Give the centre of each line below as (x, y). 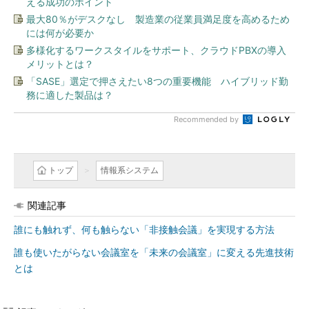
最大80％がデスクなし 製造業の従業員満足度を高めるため (158, 19)
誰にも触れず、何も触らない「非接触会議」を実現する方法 (144, 230)
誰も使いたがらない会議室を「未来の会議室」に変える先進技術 (154, 252)
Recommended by (207, 119)
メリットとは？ (60, 64)
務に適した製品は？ (70, 95)
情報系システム (130, 170)
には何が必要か (60, 33)
